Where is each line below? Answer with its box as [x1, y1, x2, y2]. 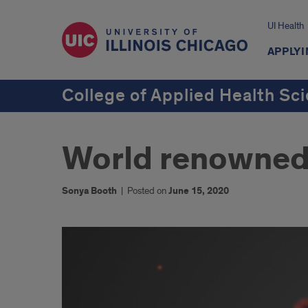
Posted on [127, 185, 168, 197]
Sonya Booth [62, 185, 117, 197]
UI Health [267, 20, 304, 32]
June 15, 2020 [168, 185, 229, 197]
